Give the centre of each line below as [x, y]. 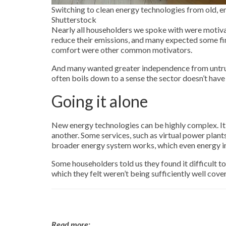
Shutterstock [74, 20]
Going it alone [100, 101]
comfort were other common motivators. [122, 50]
